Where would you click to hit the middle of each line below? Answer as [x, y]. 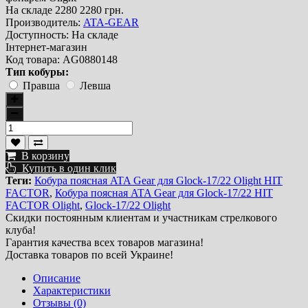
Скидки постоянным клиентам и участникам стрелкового [141, 218]
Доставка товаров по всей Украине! [89, 255]
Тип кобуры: [37, 72]
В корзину [43, 156]
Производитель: [43, 23]
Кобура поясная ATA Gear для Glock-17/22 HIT [164, 193]
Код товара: [33, 60]
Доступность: [37, 35]
